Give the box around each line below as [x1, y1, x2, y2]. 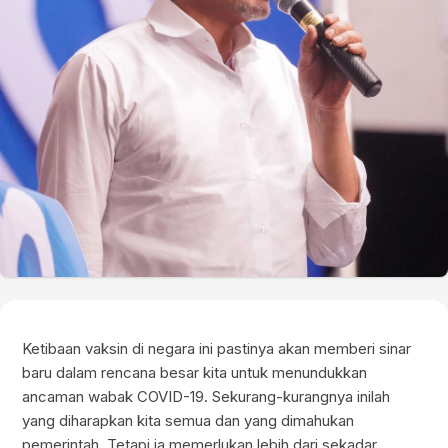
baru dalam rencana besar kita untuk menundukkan [22, 363, 368, 383]
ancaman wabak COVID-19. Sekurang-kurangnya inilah [22, 387, 391, 407]
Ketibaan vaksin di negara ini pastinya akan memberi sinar [22, 339, 412, 359]
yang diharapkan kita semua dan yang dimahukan [22, 411, 355, 431]
